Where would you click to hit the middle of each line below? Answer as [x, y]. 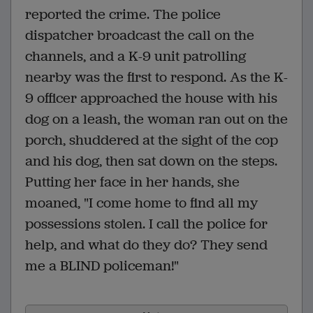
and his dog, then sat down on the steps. [151, 161]
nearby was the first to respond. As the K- [156, 77]
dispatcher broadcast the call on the [140, 35]
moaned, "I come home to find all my [141, 203]
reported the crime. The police [123, 14]
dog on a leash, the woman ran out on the [156, 119]
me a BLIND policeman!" [102, 265]
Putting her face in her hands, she [132, 182]
